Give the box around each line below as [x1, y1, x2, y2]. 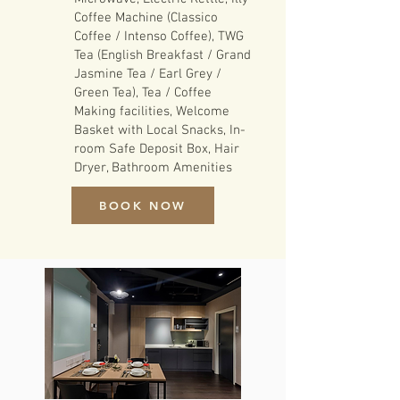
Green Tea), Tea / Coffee [74, 85, 212, 101]
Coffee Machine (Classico [74, 10, 218, 26]
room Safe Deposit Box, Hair [74, 141, 239, 157]
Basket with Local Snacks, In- [74, 122, 246, 138]
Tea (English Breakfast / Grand [74, 47, 251, 63]
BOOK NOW [99, 198, 187, 212]
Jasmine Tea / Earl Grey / [74, 66, 221, 82]
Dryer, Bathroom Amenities [74, 160, 232, 176]
